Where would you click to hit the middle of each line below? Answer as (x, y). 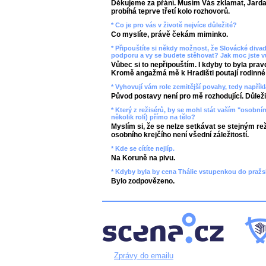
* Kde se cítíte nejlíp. (143, 148)
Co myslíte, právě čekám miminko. (170, 34)
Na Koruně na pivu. (143, 158)
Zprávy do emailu (144, 256)
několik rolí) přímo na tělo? (153, 117)
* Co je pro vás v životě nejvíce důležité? (174, 25)
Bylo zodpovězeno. (143, 181)
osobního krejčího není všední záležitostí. (180, 135)
